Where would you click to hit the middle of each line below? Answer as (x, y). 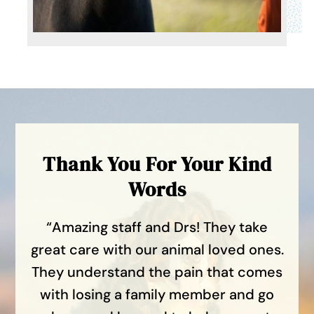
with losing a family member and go (157, 294)
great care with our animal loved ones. (157, 249)
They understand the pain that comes (157, 272)
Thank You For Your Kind (157, 164)
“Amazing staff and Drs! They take (157, 227)
